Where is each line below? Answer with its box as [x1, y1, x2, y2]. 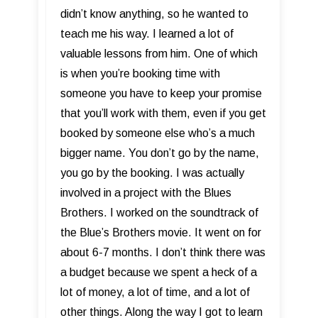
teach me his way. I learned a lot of [60, 28, 234, 40]
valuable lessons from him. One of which [60, 48, 258, 60]
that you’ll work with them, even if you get [60, 107, 266, 120]
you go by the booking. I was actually [60, 167, 244, 180]
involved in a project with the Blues [60, 187, 231, 199]
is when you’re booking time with [60, 67, 220, 80]
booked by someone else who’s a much [60, 127, 255, 140]
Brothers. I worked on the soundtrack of [60, 207, 258, 219]
